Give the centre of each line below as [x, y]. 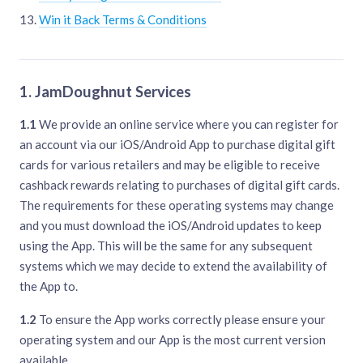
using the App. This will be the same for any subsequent [166, 246]
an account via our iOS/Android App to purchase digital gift [177, 145]
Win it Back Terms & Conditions [123, 20]
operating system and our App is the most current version [173, 340]
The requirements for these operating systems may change [177, 205]
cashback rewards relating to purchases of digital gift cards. [179, 185]
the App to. [49, 286]
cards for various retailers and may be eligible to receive [170, 165]
